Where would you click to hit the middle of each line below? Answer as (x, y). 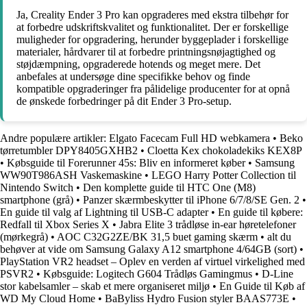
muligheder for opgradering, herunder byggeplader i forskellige (152, 40)
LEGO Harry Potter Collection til (224, 175)
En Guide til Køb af (262, 286)
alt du (279, 237)
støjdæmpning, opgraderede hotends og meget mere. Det (138, 64)
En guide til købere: (260, 212)
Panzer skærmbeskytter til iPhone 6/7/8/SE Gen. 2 (191, 200)
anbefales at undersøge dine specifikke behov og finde (133, 77)
